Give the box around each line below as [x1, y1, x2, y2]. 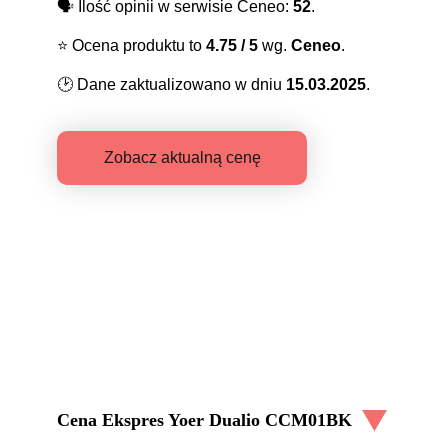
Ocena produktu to [68, 36, 206, 54]
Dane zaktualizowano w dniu [73, 75, 286, 93]
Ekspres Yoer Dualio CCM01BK [102, 410, 352, 431]
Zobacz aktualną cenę [103, 148, 261, 166]
